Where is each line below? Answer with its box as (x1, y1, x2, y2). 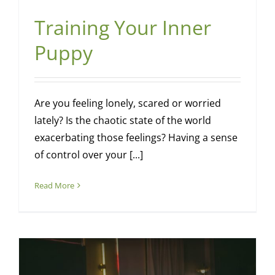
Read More (34, 180, 74, 192)
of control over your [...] (34, 148, 143, 162)
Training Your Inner (34, 14, 211, 41)
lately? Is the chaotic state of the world (34, 114, 211, 128)
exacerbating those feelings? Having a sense (34, 131, 238, 145)
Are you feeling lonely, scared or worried (34, 96, 221, 110)
